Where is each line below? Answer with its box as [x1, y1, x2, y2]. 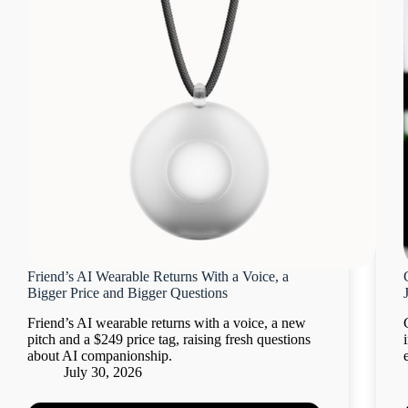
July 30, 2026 [64, 363, 142, 380]
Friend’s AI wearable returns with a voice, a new [27, 314, 306, 331]
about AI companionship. [27, 347, 172, 363]
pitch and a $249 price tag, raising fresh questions [27, 331, 311, 347]
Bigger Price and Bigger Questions [27, 285, 228, 301]
